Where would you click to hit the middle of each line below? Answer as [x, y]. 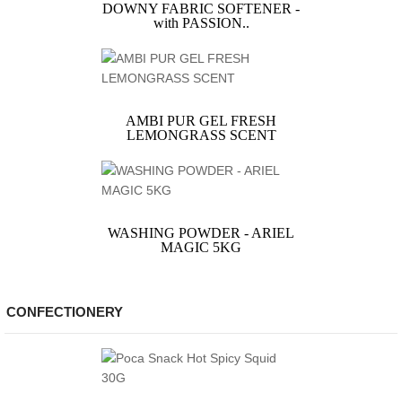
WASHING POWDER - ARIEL [201, 233]
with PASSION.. [201, 23]
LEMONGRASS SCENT [201, 135]
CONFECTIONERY [65, 311]
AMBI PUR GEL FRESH [201, 121]
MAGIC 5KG [201, 248]
